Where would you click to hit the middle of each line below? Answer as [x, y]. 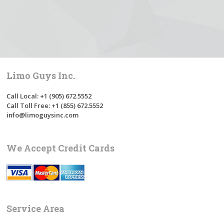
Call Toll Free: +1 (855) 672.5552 [55, 105]
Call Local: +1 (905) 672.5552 [49, 96]
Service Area [36, 208]
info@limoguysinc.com [43, 115]
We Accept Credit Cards [61, 148]
